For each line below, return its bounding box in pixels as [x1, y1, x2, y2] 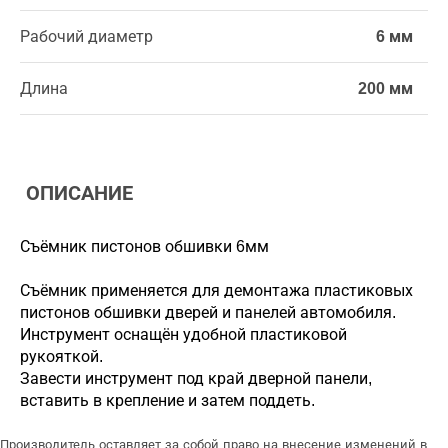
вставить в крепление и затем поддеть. [20, 392, 315, 409]
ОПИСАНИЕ [20, 182, 133, 204]
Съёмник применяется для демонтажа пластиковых [20, 282, 413, 299]
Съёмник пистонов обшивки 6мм [20, 238, 269, 255]
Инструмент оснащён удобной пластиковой [20, 326, 347, 343]
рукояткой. [20, 348, 103, 365]
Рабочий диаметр [20, 28, 153, 45]
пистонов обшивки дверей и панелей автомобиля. [20, 304, 396, 321]
